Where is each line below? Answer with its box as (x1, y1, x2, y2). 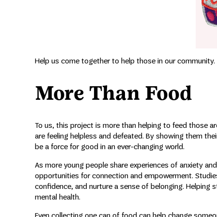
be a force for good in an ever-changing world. (35, 141, 185, 151)
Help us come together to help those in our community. (35, 56, 215, 66)
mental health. (35, 192, 80, 201)
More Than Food (35, 81, 192, 105)
